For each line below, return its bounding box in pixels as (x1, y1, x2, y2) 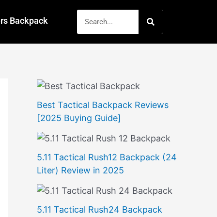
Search (76, 11, 105, 21)
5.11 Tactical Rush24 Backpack (37, 204, 162, 215)
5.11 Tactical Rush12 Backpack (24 (37, 152, 177, 162)
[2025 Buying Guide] (37, 112, 121, 123)
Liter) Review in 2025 (37, 165, 124, 175)
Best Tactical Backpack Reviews (37, 99, 169, 110)
